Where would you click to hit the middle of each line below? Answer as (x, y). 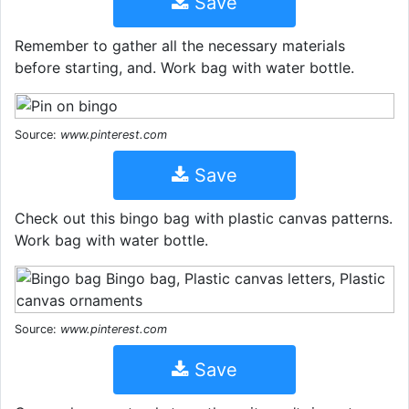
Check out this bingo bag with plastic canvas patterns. (204, 218)
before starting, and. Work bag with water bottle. (184, 68)
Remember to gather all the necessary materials (180, 46)
